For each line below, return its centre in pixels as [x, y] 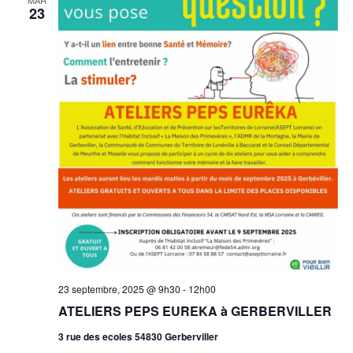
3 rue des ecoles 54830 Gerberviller [138, 337]
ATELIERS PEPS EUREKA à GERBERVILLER [195, 311]
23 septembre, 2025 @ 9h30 [119, 289]
